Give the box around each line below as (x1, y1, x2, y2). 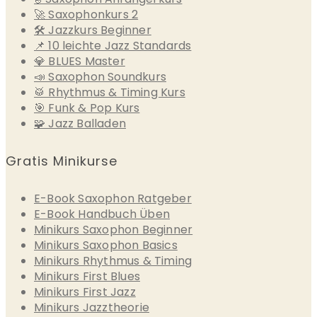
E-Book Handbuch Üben (34, 205, 170, 222)
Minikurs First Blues (34, 267, 140, 284)
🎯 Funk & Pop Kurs (34, 99, 140, 116)
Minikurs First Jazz (34, 283, 136, 300)
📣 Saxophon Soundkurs (34, 68, 166, 85)
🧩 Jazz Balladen (34, 115, 126, 132)
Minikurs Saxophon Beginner (34, 221, 193, 238)
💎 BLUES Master (34, 52, 125, 69)
